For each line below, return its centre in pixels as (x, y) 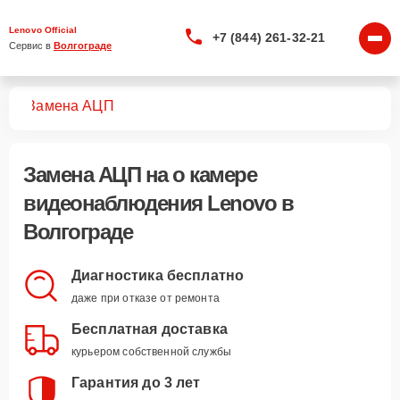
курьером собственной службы (152, 352)
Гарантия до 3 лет (136, 383)
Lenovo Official (43, 30)
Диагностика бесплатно (158, 275)
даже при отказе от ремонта (146, 298)
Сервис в (31, 46)
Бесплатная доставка (150, 329)
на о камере (198, 175)
